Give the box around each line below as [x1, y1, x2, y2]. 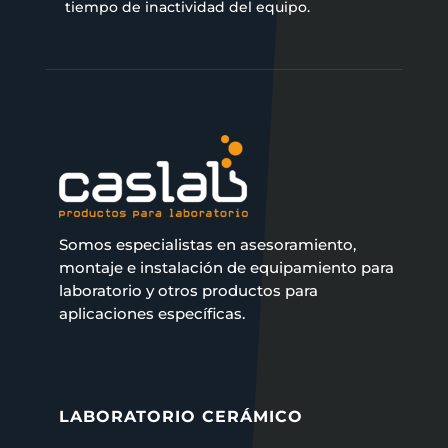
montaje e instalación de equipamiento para [58, 258, 394, 277]
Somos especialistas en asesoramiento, [58, 235, 356, 254]
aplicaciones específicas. [58, 304, 245, 323]
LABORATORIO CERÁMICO [58, 407, 303, 426]
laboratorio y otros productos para [58, 281, 318, 300]
